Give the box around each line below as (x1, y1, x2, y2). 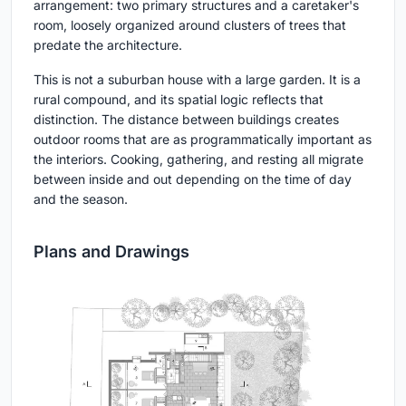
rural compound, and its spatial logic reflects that (34, 91, 324, 107)
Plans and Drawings (34, 241, 189, 261)
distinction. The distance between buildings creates (34, 111, 339, 127)
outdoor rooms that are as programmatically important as (34, 130, 372, 147)
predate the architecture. (34, 36, 182, 53)
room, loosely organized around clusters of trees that (34, 16, 346, 33)
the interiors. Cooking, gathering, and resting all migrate (34, 150, 363, 167)
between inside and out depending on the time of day (34, 170, 352, 187)
